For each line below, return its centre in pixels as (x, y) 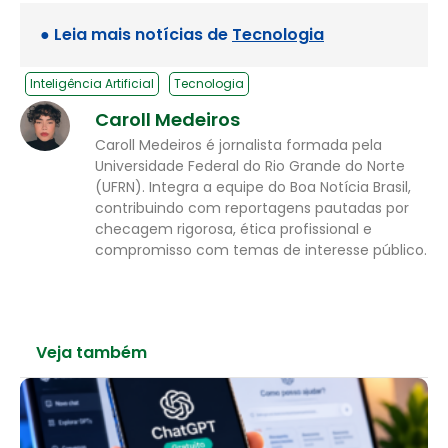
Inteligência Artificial (92, 84)
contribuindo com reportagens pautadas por (252, 208)
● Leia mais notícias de (136, 35)
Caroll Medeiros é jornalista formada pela (238, 145)
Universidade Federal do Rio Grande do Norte (250, 166)
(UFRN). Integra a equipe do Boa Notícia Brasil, (253, 187)
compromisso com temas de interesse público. (261, 250)
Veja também (91, 352)
